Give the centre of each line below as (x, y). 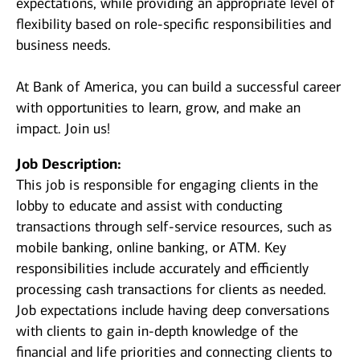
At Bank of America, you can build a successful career (178, 87)
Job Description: (69, 164)
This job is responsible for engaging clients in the (167, 185)
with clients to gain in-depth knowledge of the (157, 331)
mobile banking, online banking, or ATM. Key (151, 248)
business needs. (63, 45)
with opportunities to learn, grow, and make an (158, 108)
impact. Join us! (63, 129)
